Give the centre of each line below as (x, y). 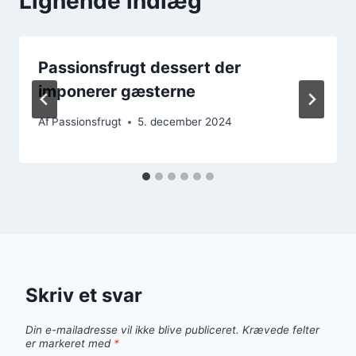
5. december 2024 (185, 122)
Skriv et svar (84, 296)
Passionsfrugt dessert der (139, 67)
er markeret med (70, 344)
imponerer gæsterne (117, 91)
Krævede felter (281, 330)
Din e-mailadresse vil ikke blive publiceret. (132, 330)
